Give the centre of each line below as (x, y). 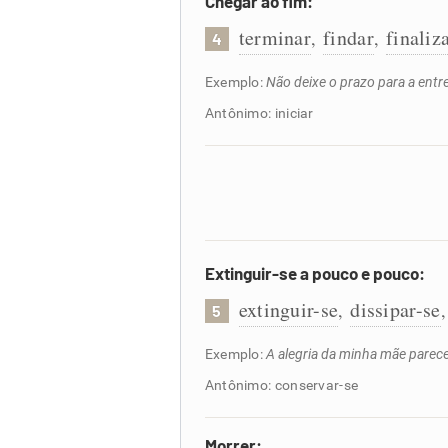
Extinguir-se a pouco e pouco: (314, 273)
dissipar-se (395, 309)
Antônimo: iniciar (259, 113)
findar (348, 37)
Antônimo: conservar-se (281, 385)
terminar (275, 37)
